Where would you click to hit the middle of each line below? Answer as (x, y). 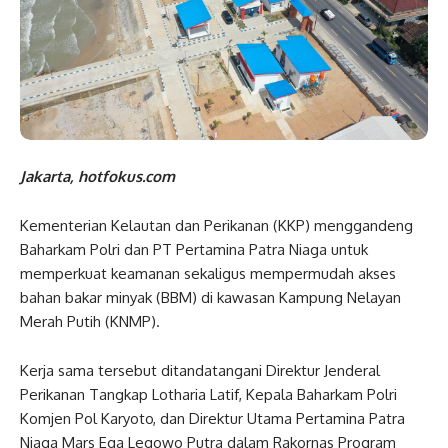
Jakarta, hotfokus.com (97, 176)
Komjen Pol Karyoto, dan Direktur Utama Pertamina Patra (212, 418)
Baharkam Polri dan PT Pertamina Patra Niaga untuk (194, 249)
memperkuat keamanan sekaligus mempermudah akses (208, 273)
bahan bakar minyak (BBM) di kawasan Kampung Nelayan (210, 297)
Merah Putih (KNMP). (90, 321)
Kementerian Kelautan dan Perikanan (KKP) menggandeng (216, 225)
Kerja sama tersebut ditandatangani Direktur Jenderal (200, 370)
